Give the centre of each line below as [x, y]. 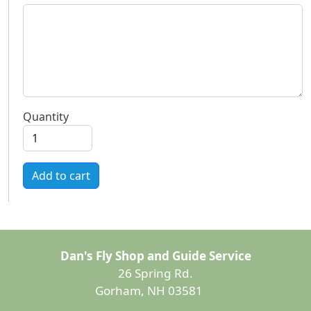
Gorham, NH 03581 [155, 291]
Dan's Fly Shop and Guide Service [155, 256]
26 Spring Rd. [155, 274]
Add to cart [61, 176]
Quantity [46, 117]
